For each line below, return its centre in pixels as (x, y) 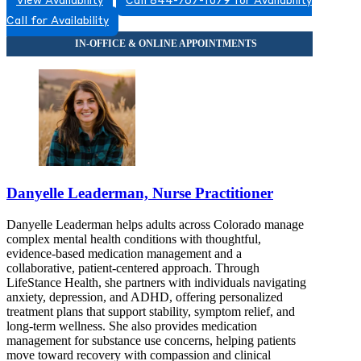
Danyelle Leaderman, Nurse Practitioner (140, 193)
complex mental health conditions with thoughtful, (134, 239)
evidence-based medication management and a (124, 253)
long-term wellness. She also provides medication (132, 326)
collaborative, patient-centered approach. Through (133, 268)
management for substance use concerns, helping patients (151, 340)
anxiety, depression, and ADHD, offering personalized (145, 297)
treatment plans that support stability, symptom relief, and (151, 311)
